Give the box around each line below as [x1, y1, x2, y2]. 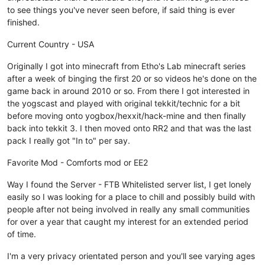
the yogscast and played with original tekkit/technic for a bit [7, 98, 240, 108]
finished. [7, 17, 40, 27]
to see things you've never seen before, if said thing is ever [7, 4, 235, 15]
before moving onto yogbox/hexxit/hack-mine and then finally [7, 110, 246, 121]
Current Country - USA [7, 38, 94, 49]
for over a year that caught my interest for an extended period [7, 216, 248, 227]
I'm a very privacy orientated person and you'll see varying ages [7, 250, 255, 261]
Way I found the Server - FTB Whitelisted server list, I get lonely [7, 179, 251, 189]
